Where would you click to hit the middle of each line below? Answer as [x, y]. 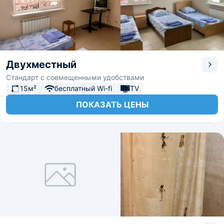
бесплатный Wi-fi [83, 88]
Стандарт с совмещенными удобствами [75, 77]
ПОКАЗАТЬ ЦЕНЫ [112, 104]
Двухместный [41, 64]
